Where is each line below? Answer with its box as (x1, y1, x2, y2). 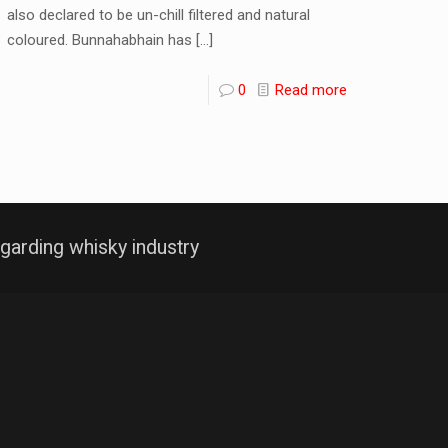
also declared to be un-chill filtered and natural (7, 6, 311, 25)
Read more (274, 81, 347, 100)
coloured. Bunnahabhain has (7, 31, 193, 50)
